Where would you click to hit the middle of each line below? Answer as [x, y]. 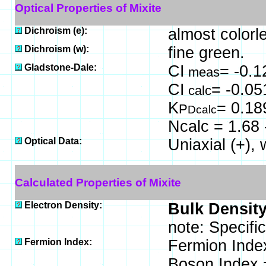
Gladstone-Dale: [60, 67]
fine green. [206, 53]
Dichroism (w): [56, 49]
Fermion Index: [58, 242]
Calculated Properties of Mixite [98, 182]
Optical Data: [53, 141]
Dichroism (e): [56, 31]
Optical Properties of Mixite [88, 8]
